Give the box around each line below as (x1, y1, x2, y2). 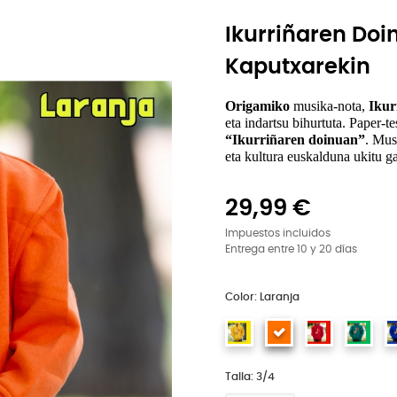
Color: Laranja (225, 292, 300, 302)
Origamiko (225, 98, 290, 113)
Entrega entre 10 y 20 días (225, 245, 357, 254)
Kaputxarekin (225, 57, 370, 78)
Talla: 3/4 (225, 371, 275, 382)
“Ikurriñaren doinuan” (225, 132, 365, 147)
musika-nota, (290, 98, 369, 113)
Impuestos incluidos (225, 229, 331, 238)
